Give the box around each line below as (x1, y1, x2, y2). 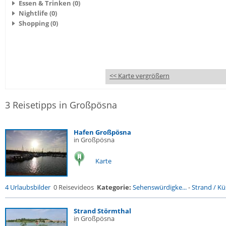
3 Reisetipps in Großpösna (5, 99, 117, 111)
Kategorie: (97, 183, 131, 192)
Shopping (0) (19, 19, 58, 28)
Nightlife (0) (19, 9, 57, 18)
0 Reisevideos (53, 183, 94, 192)
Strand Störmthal (74, 206, 131, 215)
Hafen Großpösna (74, 128, 131, 137)
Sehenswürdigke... (133, 183, 187, 192)
